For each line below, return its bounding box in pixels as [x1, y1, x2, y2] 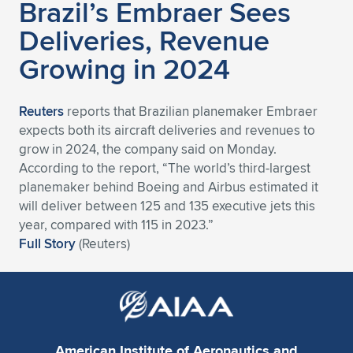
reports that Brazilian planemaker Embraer [64, 102, 318, 121]
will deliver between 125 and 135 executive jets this [19, 196, 315, 215]
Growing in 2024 [19, 48, 230, 89]
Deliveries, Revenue [19, 20, 269, 61]
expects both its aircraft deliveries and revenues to [19, 121, 315, 139]
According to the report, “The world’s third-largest [19, 158, 310, 177]
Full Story [19, 234, 79, 253]
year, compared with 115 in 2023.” [19, 215, 214, 234]
